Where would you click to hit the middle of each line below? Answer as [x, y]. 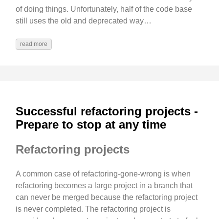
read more [34, 44]
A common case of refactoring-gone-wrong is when [103, 174]
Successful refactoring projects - [107, 111]
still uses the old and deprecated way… [84, 21]
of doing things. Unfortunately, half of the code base [104, 9]
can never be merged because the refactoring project [107, 197]
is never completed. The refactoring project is [93, 209]
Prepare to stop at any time [91, 125]
